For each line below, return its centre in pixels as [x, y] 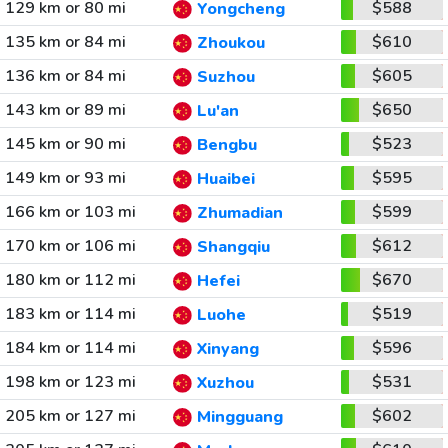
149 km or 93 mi [65, 178]
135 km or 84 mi [65, 42]
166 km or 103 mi [70, 212]
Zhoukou [230, 43]
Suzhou [225, 77]
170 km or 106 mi [70, 246]
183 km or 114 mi [70, 314]
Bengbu [226, 145]
